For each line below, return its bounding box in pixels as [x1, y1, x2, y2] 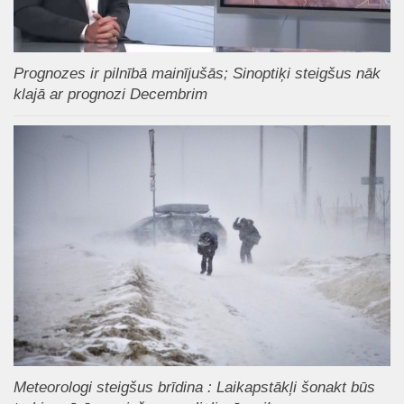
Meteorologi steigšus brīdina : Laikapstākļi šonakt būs [14, 378, 375, 396]
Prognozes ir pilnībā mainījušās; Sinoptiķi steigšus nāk [14, 65, 381, 82]
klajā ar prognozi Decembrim [14, 86, 207, 103]
